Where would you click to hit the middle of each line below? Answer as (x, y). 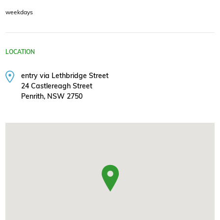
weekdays (19, 12)
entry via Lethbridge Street (65, 76)
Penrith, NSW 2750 (52, 96)
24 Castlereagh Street (57, 86)
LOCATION (20, 52)
